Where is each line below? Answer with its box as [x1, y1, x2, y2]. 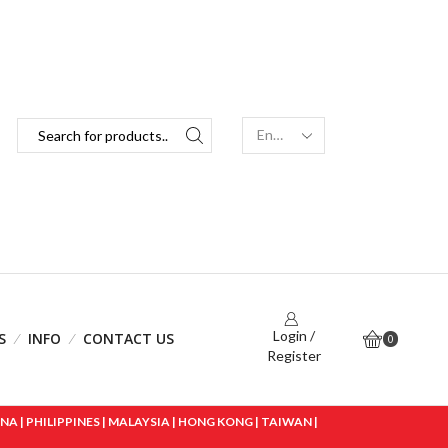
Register [266, 347, 321, 365]
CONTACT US [83, 329, 175, 349]
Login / [272, 327, 315, 345]
